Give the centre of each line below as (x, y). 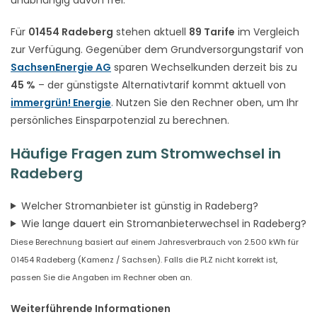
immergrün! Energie (61, 102)
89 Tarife (212, 31)
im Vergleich (267, 31)
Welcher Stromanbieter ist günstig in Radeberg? (139, 206)
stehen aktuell (151, 31)
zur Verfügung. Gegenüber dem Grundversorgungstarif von (157, 49)
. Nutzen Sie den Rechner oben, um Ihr (205, 102)
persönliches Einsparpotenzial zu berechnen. (120, 120)
